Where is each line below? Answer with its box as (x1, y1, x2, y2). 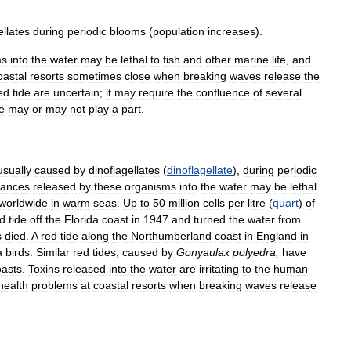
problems (31, 279, 78, 291)
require (139, 86, 174, 99)
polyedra (233, 246, 276, 259)
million (168, 197, 200, 209)
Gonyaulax (176, 246, 230, 259)
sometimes (67, 70, 121, 82)
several (266, 86, 302, 99)
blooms (110, 25, 146, 38)
